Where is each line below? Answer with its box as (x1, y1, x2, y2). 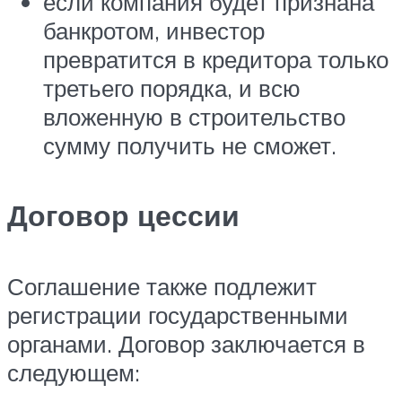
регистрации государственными (7, 300, 348, 329)
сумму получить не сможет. (43, 130, 336, 160)
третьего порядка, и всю (43, 73, 301, 102)
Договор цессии (7, 197, 240, 234)
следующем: (7, 357, 140, 387)
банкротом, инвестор (43, 15, 265, 45)
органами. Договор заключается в (7, 328, 365, 358)
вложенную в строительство (43, 101, 345, 131)
